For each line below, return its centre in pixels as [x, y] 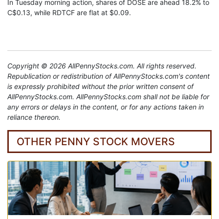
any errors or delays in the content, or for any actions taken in [106, 107]
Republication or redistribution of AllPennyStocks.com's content [109, 76]
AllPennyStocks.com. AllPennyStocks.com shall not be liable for [108, 97]
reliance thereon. [34, 117]
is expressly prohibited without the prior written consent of [100, 87]
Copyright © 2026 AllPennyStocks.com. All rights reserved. [102, 66]
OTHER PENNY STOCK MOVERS [96, 142]
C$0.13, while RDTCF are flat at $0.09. [69, 13]
